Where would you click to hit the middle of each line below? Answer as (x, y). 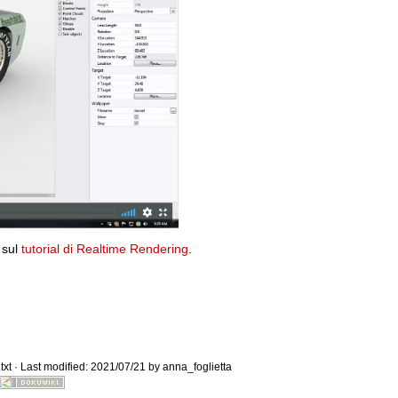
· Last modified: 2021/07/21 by (87, 366)
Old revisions (297, 123)
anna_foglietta (197, 366)
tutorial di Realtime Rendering (105, 248)
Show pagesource (310, 254)
